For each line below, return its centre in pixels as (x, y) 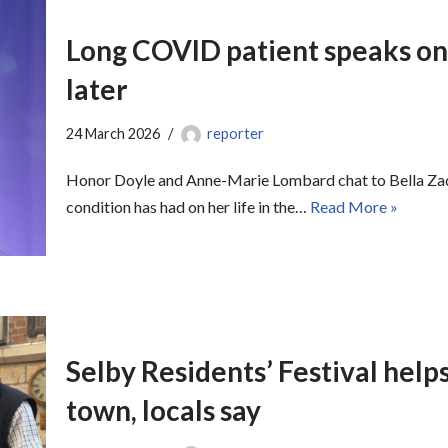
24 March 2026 (113, 134)
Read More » (354, 207)
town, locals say (163, 410)
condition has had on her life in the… (188, 207)
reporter (235, 134)
